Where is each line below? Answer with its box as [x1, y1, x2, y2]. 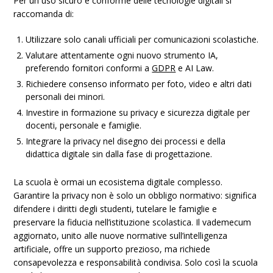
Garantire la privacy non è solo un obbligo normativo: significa [13, 190, 257, 201]
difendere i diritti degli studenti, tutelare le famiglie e [13, 203, 218, 214]
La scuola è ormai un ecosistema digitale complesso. [13, 176, 223, 188]
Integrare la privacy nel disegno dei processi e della [26, 135, 226, 147]
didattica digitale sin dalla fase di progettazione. [26, 148, 213, 160]
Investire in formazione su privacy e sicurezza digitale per [26, 107, 250, 118]
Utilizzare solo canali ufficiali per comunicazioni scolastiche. [26, 34, 259, 45]
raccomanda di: [13, 8, 74, 19]
